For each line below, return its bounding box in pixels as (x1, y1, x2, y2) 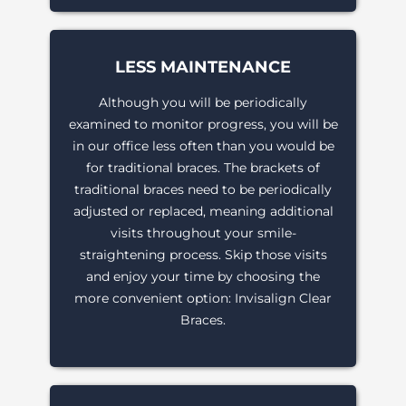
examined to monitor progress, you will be (68, 116, 338, 133)
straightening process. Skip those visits (79, 246, 327, 264)
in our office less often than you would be (72, 138, 334, 155)
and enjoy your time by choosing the (86, 268, 320, 285)
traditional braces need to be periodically (74, 181, 332, 198)
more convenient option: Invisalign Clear (74, 290, 332, 307)
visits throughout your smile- (110, 225, 296, 242)
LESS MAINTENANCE (115, 57, 291, 78)
